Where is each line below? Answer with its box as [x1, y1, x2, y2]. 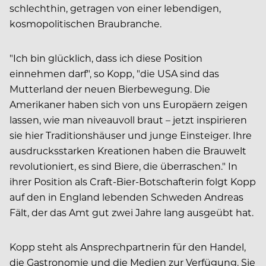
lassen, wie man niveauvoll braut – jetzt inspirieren [9, 113, 247, 126]
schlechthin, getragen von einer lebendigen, [9, 1, 221, 14]
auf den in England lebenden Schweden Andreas [9, 190, 243, 203]
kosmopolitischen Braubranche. [9, 17, 161, 30]
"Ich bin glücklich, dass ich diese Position [9, 51, 202, 64]
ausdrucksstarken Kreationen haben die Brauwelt [9, 144, 246, 157]
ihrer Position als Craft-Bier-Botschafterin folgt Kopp [9, 175, 256, 188]
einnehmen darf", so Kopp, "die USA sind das [9, 66, 219, 80]
